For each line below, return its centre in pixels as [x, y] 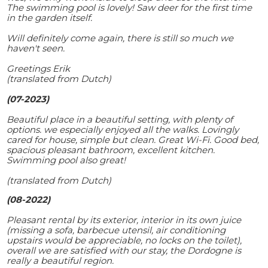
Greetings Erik [39, 68]
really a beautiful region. [60, 260]
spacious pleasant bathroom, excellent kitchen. [111, 150]
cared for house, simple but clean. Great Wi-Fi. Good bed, [133, 139]
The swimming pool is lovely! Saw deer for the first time [130, 7]
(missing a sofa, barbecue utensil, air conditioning [116, 230]
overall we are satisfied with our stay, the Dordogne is [124, 250]
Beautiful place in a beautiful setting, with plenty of [120, 119]
